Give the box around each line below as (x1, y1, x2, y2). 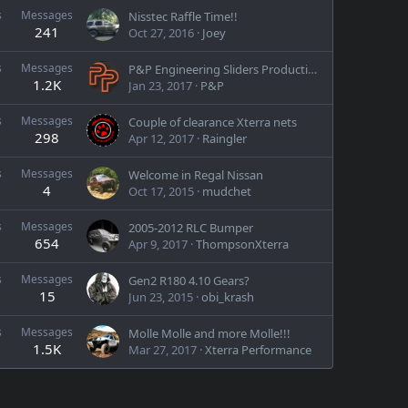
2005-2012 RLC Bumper (128, 219, 253, 236)
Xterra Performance (205, 342, 311, 358)
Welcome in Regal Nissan (128, 167, 263, 183)
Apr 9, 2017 (128, 236, 188, 252)
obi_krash (201, 289, 254, 305)
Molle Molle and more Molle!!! (128, 325, 291, 342)
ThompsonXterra (196, 236, 289, 252)
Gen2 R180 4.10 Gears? (128, 272, 250, 289)
